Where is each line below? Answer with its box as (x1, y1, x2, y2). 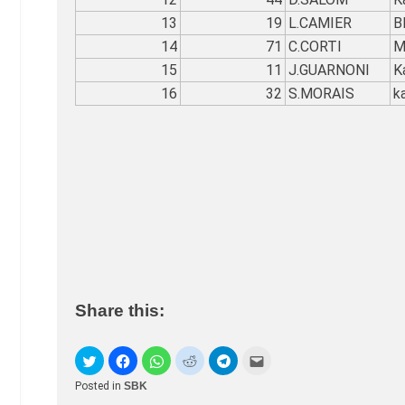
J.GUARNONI (288, 61, 370, 80)
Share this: (75, 300, 165, 320)
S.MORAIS (288, 85, 354, 103)
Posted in (75, 380, 124, 393)
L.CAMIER (288, 14, 352, 33)
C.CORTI (288, 38, 342, 56)
